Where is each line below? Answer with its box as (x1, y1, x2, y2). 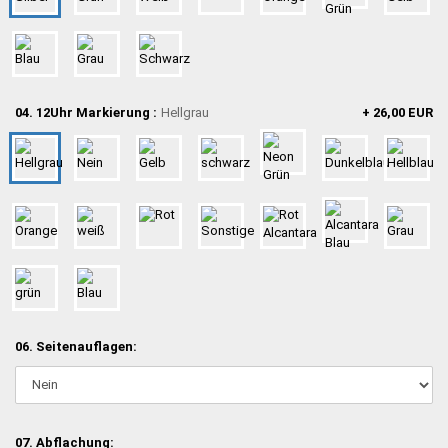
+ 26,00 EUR (362, 104, 433, 120)
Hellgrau (161, 104, 209, 120)
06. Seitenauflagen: (15, 338, 137, 354)
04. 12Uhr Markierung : (15, 104, 157, 120)
